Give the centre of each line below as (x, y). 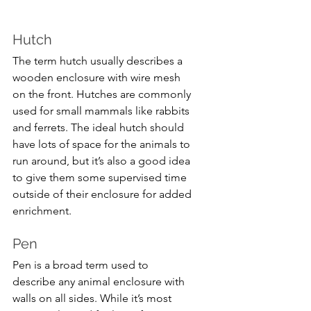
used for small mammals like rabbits (102, 111)
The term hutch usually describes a (99, 61)
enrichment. (42, 211)
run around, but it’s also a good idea (103, 161)
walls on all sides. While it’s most (93, 299)
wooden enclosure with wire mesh (98, 78)
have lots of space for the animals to (103, 144)
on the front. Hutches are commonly (103, 94)
